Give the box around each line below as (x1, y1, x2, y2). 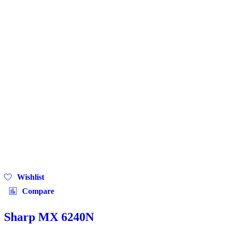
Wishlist (17, 172, 45, 181)
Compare (22, 186, 54, 195)
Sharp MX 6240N (4, 210, 94, 224)
